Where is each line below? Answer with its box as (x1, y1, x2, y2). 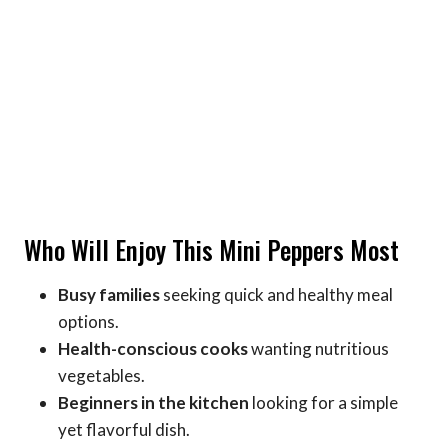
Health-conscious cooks (58, 337, 248, 359)
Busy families (58, 283, 160, 305)
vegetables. (58, 364, 145, 386)
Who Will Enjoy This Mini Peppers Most (24, 231, 399, 269)
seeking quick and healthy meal (160, 283, 393, 305)
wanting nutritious (248, 337, 389, 359)
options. (58, 310, 119, 332)
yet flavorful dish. (58, 418, 190, 440)
